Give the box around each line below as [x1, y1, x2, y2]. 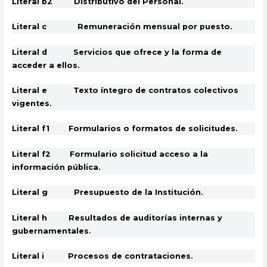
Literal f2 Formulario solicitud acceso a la [11, 149, 208, 159]
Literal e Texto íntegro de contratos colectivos [11, 85, 238, 95]
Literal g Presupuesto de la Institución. [11, 188, 203, 197]
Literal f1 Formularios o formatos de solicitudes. [11, 124, 238, 133]
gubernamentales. [11, 226, 91, 235]
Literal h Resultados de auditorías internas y [11, 213, 222, 222]
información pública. [11, 162, 101, 172]
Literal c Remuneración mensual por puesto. [11, 22, 232, 32]
